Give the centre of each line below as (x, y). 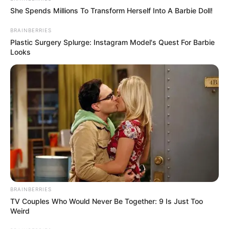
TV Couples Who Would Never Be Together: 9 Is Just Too (107, 201)
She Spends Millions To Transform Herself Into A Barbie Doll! (111, 11)
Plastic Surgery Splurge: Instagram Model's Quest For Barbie (112, 42)
